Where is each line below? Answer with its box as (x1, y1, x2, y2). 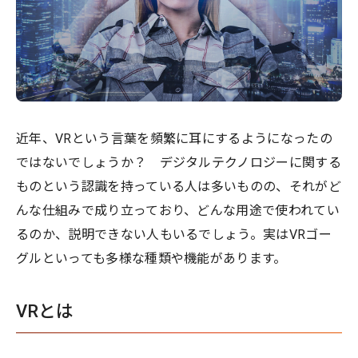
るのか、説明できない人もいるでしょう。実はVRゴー (16, 226, 332, 242)
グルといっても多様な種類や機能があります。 (16, 250, 287, 266)
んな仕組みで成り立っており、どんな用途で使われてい (16, 202, 340, 218)
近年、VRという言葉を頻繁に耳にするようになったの (16, 130, 333, 146)
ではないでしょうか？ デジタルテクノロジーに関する (16, 154, 341, 170)
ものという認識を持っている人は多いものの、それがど (16, 178, 342, 194)
